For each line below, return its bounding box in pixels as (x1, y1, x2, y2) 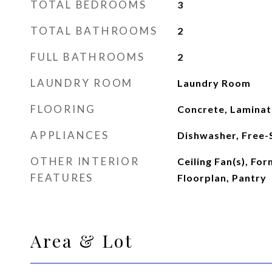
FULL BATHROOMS (30, 50, 145, 63)
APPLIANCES (30, 129, 109, 141)
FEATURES (30, 171, 93, 184)
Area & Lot (30, 229, 134, 252)
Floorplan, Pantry (177, 172, 267, 183)
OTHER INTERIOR (30, 155, 140, 168)
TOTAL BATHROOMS (30, 24, 158, 37)
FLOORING (30, 103, 96, 115)
